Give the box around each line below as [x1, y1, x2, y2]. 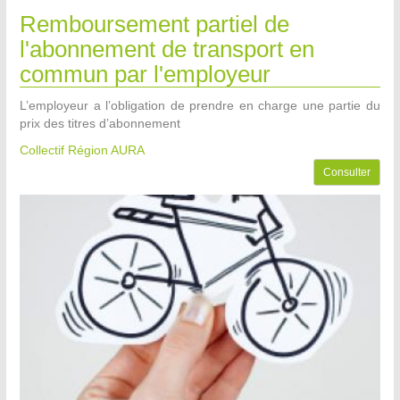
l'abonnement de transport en [20, 36, 314, 63]
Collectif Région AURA [20, 143, 145, 158]
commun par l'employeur [20, 61, 271, 88]
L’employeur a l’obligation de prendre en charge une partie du [20, 98, 380, 113]
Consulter [323, 166, 371, 179]
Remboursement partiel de [20, 11, 289, 38]
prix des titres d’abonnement [20, 116, 180, 131]
